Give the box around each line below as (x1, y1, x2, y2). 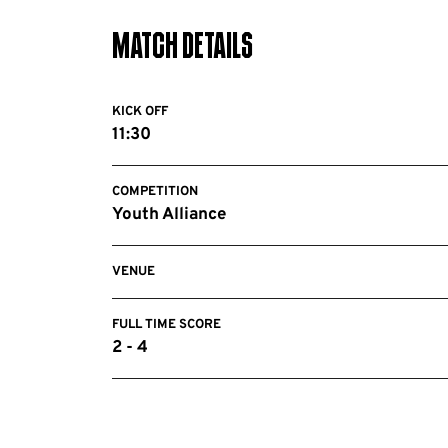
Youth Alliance (112, 204, 226, 226)
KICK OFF (112, 104, 168, 120)
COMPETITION (112, 184, 198, 200)
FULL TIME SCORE (112, 317, 221, 333)
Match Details (112, 32, 253, 64)
